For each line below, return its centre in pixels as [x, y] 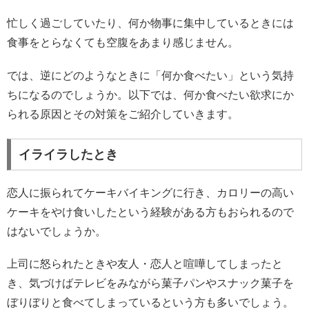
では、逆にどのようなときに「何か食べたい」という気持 [150, 75]
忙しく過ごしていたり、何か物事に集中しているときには [150, 23]
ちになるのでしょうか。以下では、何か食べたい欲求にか [150, 94]
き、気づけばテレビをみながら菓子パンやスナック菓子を [150, 283]
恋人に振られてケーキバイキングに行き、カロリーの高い [150, 193]
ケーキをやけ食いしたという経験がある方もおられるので [150, 212]
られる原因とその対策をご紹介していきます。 [123, 114]
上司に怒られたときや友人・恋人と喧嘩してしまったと [145, 264]
